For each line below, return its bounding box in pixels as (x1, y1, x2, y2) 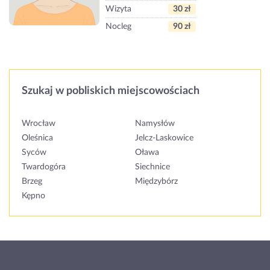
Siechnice (135, 163, 170, 172)
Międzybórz (135, 177, 178, 186)
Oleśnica (22, 134, 53, 143)
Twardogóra (22, 163, 66, 172)
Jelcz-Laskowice (135, 134, 193, 143)
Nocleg (105, 22, 131, 31)
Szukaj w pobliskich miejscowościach (22, 86, 199, 97)
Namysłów (135, 119, 175, 128)
